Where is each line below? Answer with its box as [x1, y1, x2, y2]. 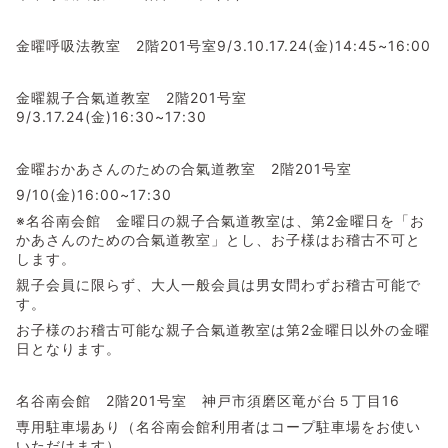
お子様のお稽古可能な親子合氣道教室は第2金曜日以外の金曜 [16, 320, 430, 338]
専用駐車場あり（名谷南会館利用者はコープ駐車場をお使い [16, 417, 421, 435]
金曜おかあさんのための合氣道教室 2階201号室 [16, 159, 352, 177]
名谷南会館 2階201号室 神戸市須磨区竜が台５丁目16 [16, 391, 415, 409]
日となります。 [16, 339, 121, 357]
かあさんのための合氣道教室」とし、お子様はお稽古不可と [16, 230, 421, 248]
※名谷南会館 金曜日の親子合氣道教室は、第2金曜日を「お [16, 211, 425, 229]
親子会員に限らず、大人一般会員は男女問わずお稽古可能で [16, 275, 421, 293]
